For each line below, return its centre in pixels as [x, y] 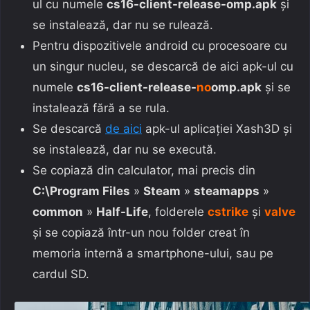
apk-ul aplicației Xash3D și [217, 128]
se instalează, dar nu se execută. [125, 149]
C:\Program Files [81, 191]
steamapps [227, 191]
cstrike [228, 211]
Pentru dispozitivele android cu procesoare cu [160, 45]
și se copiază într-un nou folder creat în [141, 232]
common [58, 211]
